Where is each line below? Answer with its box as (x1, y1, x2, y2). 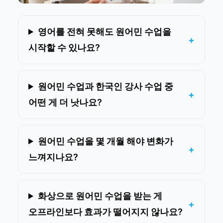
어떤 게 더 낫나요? (28, 97, 102, 108)
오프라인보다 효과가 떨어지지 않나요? (28, 207, 183, 217)
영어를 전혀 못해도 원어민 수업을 (38, 26, 172, 37)
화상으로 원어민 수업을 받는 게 (38, 191, 163, 201)
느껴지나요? (28, 152, 78, 162)
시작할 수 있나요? (28, 42, 100, 53)
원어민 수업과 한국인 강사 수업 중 (38, 81, 174, 92)
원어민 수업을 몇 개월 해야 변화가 (38, 136, 174, 146)
